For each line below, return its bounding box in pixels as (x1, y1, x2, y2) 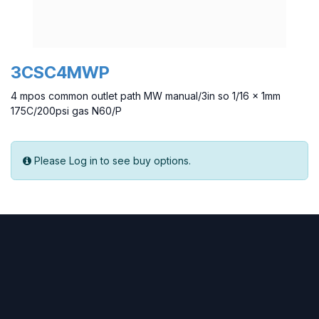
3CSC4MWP (11, 62, 110, 83)
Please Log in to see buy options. (34, 155, 191, 167)
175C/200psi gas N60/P (11, 105, 122, 117)
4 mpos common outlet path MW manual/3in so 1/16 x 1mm (11, 90, 281, 103)
